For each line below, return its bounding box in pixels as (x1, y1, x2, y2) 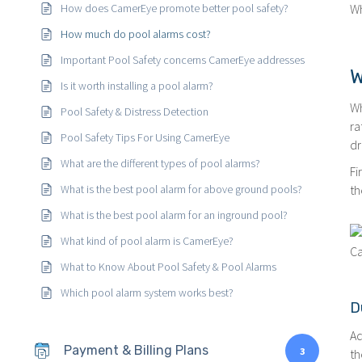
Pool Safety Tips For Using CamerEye (61, 130, 229, 145)
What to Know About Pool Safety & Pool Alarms (61, 259, 276, 274)
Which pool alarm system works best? (61, 285, 234, 300)
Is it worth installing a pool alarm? (61, 78, 213, 93)
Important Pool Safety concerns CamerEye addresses (61, 53, 305, 67)
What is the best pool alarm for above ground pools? (61, 182, 302, 196)
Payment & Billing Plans (64, 343, 208, 358)
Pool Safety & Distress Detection (61, 104, 208, 119)
